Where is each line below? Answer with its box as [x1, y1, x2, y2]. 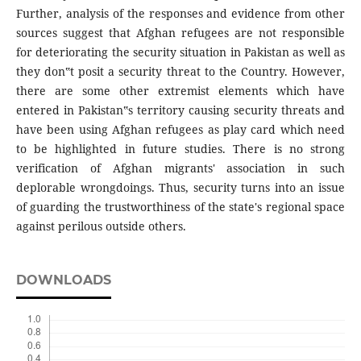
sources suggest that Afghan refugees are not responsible [15, 25, 346, 41]
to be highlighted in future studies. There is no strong [15, 141, 346, 157]
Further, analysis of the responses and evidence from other [15, 6, 346, 22]
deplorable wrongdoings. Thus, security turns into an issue [15, 180, 346, 196]
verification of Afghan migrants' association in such [15, 160, 346, 176]
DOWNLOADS [15, 272, 111, 288]
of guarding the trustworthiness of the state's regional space [15, 199, 346, 215]
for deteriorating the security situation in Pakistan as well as [15, 44, 346, 60]
